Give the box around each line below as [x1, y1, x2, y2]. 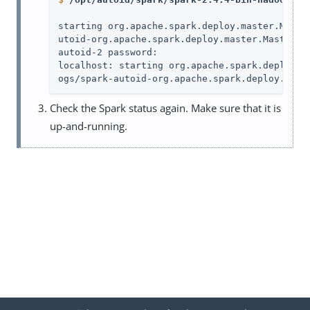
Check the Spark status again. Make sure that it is [50, 100, 281, 115]
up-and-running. [50, 118, 127, 133]
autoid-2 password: [58, 46, 158, 57]
